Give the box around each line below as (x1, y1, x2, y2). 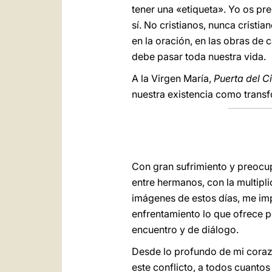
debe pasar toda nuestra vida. (132, 50, 266, 63)
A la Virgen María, (132, 72, 214, 84)
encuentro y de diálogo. (132, 223, 239, 236)
